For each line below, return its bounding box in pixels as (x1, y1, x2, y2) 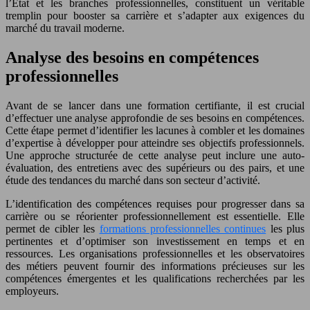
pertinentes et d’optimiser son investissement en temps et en (6, 235, 304, 247)
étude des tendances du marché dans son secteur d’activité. (6, 174, 260, 186)
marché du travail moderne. (6, 21, 125, 34)
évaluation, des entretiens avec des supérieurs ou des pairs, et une (6, 161, 304, 174)
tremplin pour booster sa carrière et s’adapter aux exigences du (6, 9, 304, 21)
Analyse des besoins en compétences (6, 48, 259, 66)
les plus (266, 222, 304, 235)
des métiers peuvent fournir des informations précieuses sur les (6, 259, 304, 272)
